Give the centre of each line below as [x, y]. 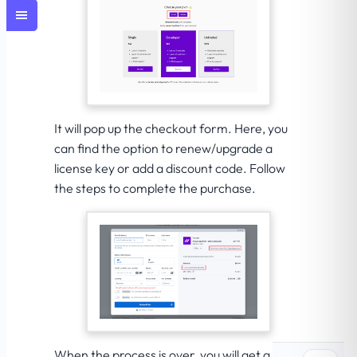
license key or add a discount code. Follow [170, 168]
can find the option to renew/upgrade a [163, 148]
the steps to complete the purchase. [155, 188]
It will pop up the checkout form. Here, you [171, 128]
